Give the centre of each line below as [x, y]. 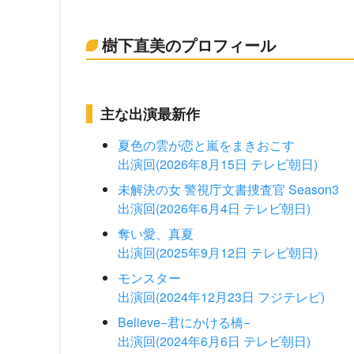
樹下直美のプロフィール [189, 45]
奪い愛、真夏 [156, 233]
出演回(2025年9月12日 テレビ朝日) [218, 252]
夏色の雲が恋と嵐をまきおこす [206, 145]
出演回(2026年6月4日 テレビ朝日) [214, 208]
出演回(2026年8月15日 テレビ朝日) [218, 164]
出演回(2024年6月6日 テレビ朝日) [214, 341]
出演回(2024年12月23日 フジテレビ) [221, 297]
